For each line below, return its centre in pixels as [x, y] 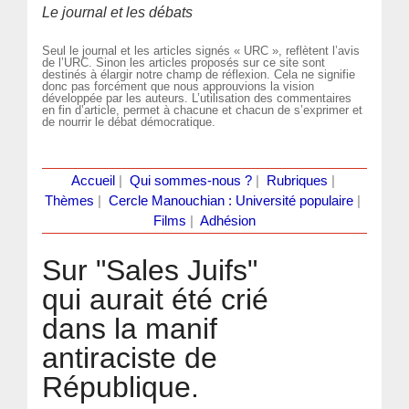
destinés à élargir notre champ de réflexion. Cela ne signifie [199, 74]
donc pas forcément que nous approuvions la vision [178, 86]
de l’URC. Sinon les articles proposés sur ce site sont [184, 62]
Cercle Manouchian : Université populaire [231, 200]
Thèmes [69, 200]
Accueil [93, 180]
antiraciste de [130, 357]
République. [121, 387]
